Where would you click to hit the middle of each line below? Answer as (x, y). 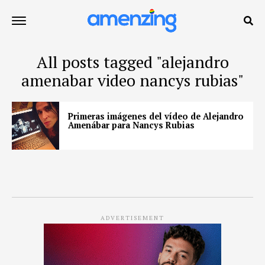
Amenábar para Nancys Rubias (131, 125)
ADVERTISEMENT (132, 218)
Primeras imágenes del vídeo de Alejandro (156, 116)
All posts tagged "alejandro (132, 62)
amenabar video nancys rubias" (132, 80)
